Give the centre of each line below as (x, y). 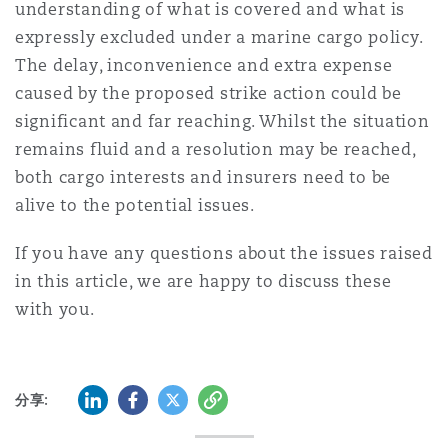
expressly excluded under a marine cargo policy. (219, 37)
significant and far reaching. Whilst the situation (222, 121)
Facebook (155, 397)
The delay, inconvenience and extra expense (204, 65)
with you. (55, 309)
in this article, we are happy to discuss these (203, 281)
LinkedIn (109, 397)
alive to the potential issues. (135, 205)
